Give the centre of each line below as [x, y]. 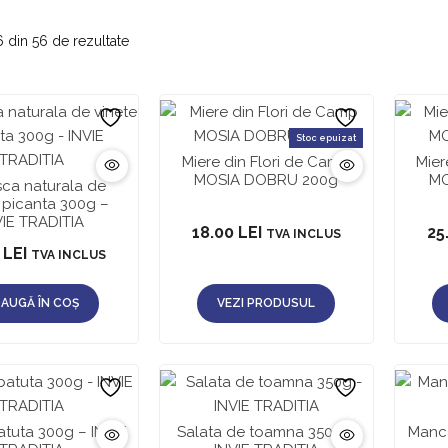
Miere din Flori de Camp [266, 161]
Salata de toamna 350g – [266, 431]
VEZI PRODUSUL [266, 302]
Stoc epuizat [325, 137]
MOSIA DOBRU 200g [266, 179]
